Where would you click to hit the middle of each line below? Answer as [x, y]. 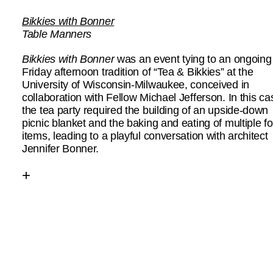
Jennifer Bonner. [61, 149]
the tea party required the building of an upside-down [145, 110]
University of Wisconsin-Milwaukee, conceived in [136, 85]
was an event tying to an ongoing [193, 59]
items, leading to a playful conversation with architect [145, 136]
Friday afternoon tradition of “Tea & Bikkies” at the [138, 72]
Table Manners [57, 34]
